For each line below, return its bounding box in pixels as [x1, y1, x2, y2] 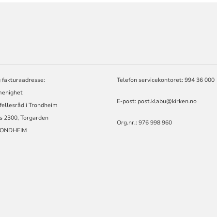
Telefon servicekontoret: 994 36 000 [117, 76, 215, 84]
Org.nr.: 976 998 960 [117, 119, 172, 127]
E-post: [117, 97, 138, 106]
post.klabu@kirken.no [138, 97, 197, 106]
